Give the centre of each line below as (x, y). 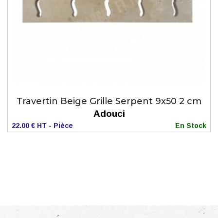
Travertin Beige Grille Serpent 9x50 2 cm (109, 101)
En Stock (191, 125)
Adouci (109, 113)
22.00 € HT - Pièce (42, 125)
